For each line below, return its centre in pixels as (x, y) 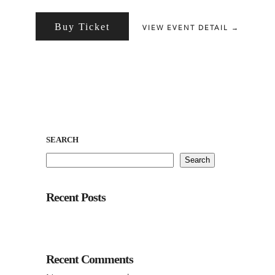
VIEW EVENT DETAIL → (191, 27)
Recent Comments (90, 259)
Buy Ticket (82, 26)
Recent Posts (76, 197)
